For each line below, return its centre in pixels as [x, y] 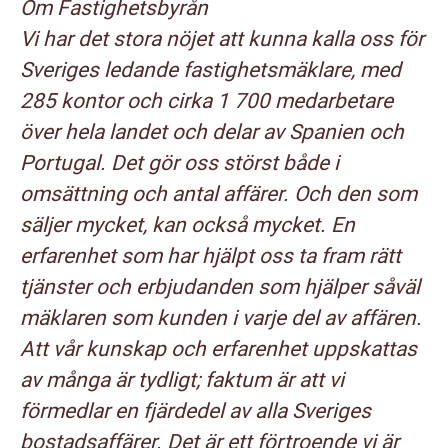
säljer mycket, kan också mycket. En [187, 225]
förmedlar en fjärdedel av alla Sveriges [195, 411]
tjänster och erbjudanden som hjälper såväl [220, 287]
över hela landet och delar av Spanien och [212, 132]
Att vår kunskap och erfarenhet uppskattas [218, 349]
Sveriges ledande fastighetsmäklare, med [210, 70]
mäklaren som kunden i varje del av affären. [221, 318]
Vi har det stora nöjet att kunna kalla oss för [222, 39]
